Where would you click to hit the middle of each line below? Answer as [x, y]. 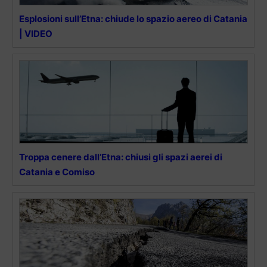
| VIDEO [36, 34]
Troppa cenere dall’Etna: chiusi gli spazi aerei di [121, 157]
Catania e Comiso [57, 172]
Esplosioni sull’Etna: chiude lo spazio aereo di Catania [133, 19]
